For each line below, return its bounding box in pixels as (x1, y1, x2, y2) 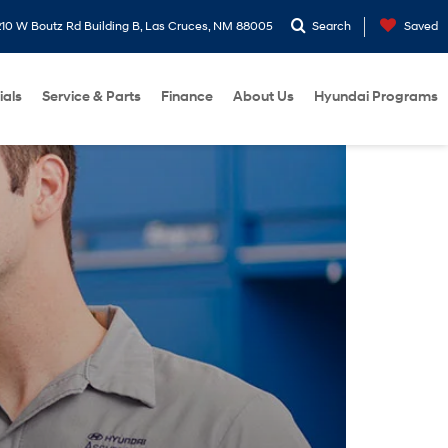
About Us (233, 88, 294, 105)
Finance (161, 88, 213, 105)
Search (312, 19, 351, 34)
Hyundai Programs (314, 88, 438, 105)
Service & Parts (42, 88, 141, 105)
